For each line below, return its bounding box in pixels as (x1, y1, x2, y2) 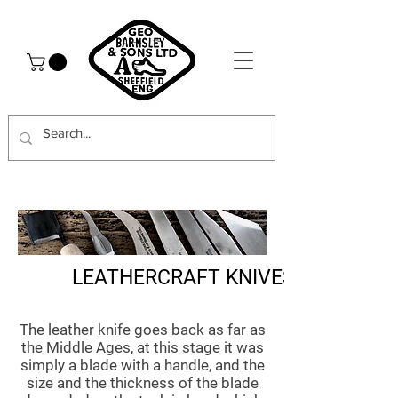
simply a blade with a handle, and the (20, 356, 265, 375)
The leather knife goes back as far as (19, 321, 266, 339)
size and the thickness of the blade (26, 374, 259, 393)
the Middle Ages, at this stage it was (20, 338, 264, 357)
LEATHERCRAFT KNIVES (72, 266, 295, 291)
